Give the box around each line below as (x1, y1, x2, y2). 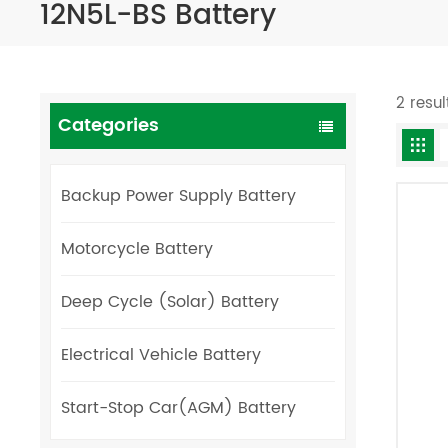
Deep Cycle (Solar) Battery (61, 288, 280, 315)
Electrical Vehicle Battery (61, 341, 262, 368)
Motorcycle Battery (61, 235, 214, 262)
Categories (58, 110, 160, 140)
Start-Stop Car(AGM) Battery (61, 394, 297, 421)
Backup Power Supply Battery (61, 182, 297, 209)
